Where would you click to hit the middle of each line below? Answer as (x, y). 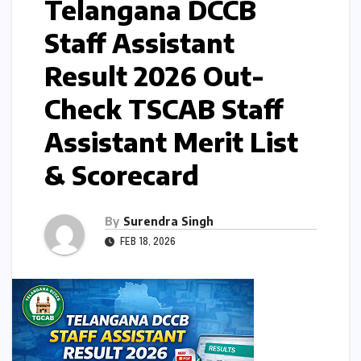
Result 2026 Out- (154, 75)
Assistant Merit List (171, 141)
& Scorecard (122, 174)
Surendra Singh (168, 221)
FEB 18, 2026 (147, 242)
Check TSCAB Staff (164, 108)
